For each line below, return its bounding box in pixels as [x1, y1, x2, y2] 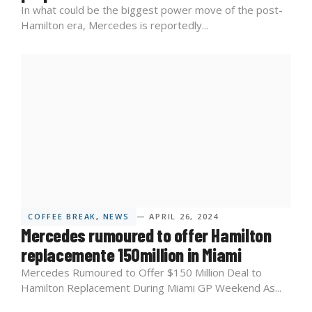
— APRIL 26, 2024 [136, 211, 219, 222]
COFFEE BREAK [28, 211, 97, 222]
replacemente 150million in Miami [21, 244, 242, 266]
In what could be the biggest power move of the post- [21, 2, 283, 17]
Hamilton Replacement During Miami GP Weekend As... [21, 281, 281, 295]
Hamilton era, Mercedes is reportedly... [21, 17, 208, 32]
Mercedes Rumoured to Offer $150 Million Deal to [21, 265, 262, 280]
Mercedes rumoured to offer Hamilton [21, 224, 272, 247]
